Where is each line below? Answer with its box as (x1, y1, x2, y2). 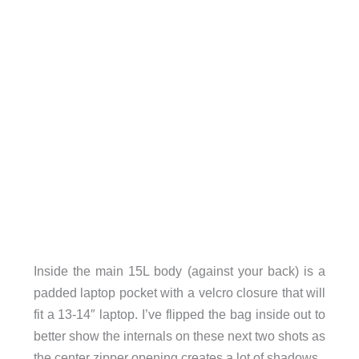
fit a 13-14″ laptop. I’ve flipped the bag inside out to (33, 307, 326, 322)
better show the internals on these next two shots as (33, 329, 326, 344)
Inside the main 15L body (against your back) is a (33, 264, 326, 279)
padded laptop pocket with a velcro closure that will (33, 285, 326, 301)
